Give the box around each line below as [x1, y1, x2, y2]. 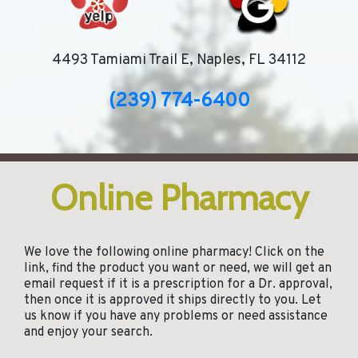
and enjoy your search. [24, 324, 156, 341]
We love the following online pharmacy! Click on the [24, 245, 324, 261]
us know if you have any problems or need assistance [24, 308, 328, 325]
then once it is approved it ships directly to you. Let [24, 292, 321, 309]
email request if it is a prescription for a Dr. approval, [24, 276, 332, 293]
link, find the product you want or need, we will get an [24, 261, 332, 277]
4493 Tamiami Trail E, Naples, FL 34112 [52, 51, 306, 70]
